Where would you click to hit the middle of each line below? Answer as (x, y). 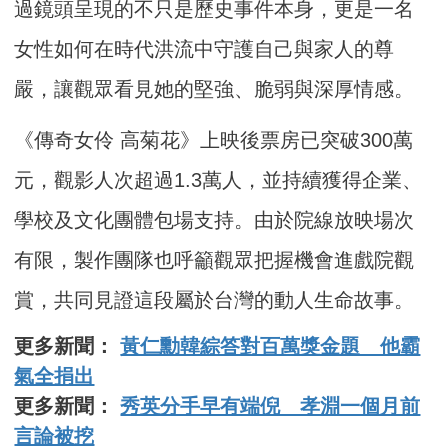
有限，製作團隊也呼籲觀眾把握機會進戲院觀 (214, 260)
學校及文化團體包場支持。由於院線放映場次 (214, 220)
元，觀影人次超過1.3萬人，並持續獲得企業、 (218, 180)
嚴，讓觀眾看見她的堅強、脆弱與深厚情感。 (214, 89)
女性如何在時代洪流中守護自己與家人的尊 (204, 49)
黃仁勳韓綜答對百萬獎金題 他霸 (270, 346)
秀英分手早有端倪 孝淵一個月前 (270, 406)
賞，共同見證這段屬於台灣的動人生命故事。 (214, 300)
